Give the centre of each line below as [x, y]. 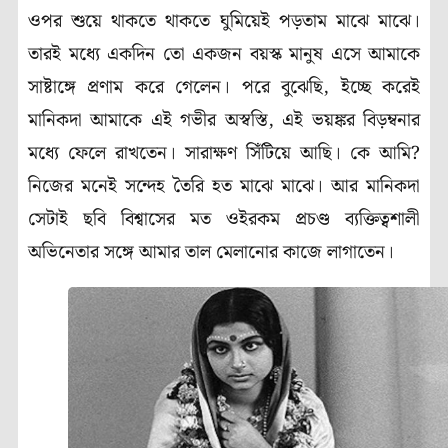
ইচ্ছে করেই [380, 88]
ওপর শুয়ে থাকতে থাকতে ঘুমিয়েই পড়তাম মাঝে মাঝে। [224, 22]
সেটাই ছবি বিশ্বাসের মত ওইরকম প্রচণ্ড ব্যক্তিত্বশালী [224, 220]
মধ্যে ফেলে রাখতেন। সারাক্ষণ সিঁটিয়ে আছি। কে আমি [219, 154]
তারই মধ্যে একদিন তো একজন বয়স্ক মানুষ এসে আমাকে [224, 55]
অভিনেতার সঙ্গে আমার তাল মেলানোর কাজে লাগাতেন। [211, 253]
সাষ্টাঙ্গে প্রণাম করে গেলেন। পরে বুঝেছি [176, 88]
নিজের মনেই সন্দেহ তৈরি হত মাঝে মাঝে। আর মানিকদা [224, 187]
